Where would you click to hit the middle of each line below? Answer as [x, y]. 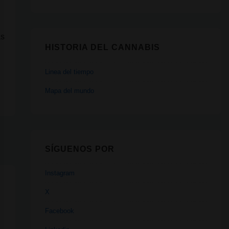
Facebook [59, 211]
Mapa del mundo [69, 90]
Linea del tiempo [69, 72]
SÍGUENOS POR [79, 149]
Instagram [60, 173]
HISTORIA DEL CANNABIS [102, 47]
